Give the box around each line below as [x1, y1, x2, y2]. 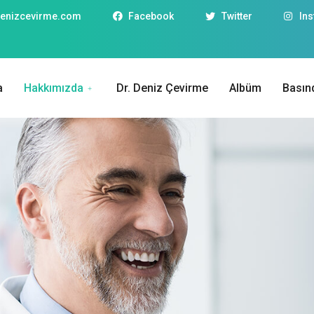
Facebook [128, 11, 174, 22]
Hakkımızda [24, 81, 83, 95]
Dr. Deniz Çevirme [116, 81, 208, 95]
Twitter [221, 11, 252, 22]
